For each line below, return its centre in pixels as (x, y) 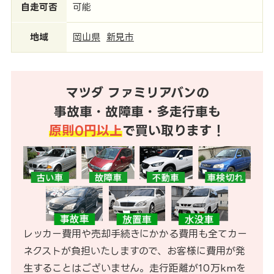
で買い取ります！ (174, 130)
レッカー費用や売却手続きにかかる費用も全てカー (135, 233)
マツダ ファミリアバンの (137, 92)
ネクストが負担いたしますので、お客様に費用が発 (134, 250)
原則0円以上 (86, 130)
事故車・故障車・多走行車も (137, 111)
